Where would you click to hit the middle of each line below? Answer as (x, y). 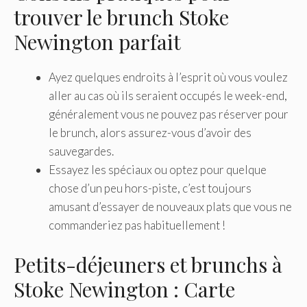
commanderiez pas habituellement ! (137, 225)
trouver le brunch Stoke (121, 17)
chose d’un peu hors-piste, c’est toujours (150, 188)
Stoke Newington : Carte (124, 289)
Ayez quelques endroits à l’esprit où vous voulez (168, 77)
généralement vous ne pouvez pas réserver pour (169, 114)
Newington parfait (97, 42)
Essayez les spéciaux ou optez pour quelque (158, 170)
